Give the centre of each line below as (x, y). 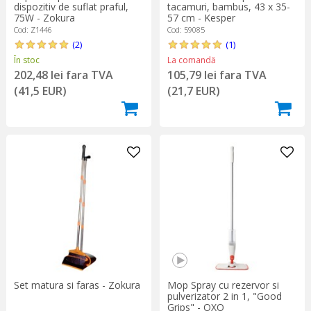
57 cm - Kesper (201, 17)
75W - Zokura (44, 17)
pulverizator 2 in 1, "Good (224, 296)
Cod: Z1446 (33, 29)
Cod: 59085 (186, 29)
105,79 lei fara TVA (217, 75)
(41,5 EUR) (40, 91)
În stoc (26, 60)
